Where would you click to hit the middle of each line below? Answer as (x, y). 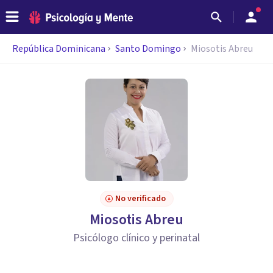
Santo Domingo (148, 49)
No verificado (140, 199)
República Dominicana (59, 49)
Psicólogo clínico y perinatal (136, 238)
